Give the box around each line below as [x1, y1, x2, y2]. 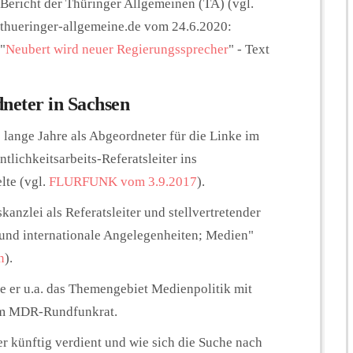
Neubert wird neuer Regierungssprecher [6, 42, 229, 57]
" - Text [229, 42, 269, 57]
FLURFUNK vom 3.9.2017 [49, 174, 197, 189]
